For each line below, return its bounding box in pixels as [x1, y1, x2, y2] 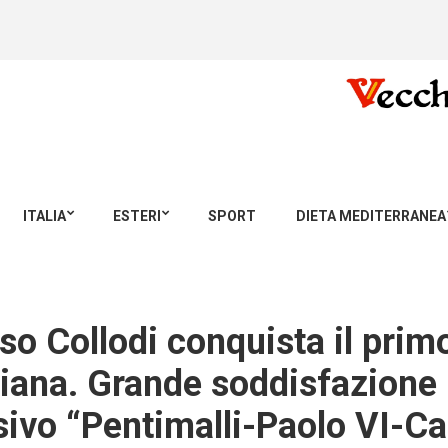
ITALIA [23, 208, 66, 224]
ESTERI [113, 208, 161, 224]
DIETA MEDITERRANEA [296, 208, 446, 224]
